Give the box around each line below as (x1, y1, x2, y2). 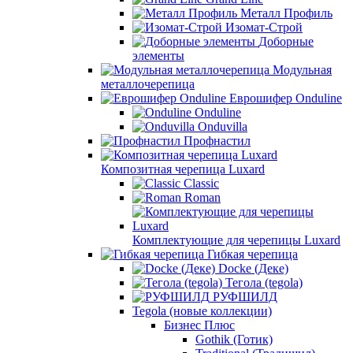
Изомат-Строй (225, 20, 303, 34)
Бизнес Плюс (164, 318, 235, 332)
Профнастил (184, 134, 251, 147)
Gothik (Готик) (195, 333, 273, 346)
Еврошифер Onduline (229, 91, 342, 105)
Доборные (258, 35, 314, 48)
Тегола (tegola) (225, 276, 303, 289)
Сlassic (184, 176, 219, 190)
